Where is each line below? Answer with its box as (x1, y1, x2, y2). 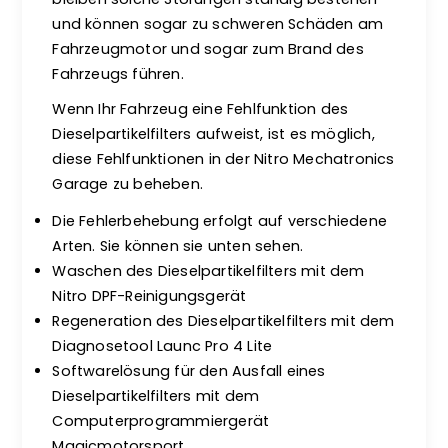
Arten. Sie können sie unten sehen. (52, 236, 304, 256)
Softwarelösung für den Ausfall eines (52, 361, 326, 381)
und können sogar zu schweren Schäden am (52, 14, 384, 34)
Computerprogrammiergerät (52, 411, 270, 431)
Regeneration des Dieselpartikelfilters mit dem (52, 311, 395, 331)
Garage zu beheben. (52, 174, 204, 194)
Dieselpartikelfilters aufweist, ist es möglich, (52, 124, 375, 144)
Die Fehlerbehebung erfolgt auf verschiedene (52, 211, 388, 231)
